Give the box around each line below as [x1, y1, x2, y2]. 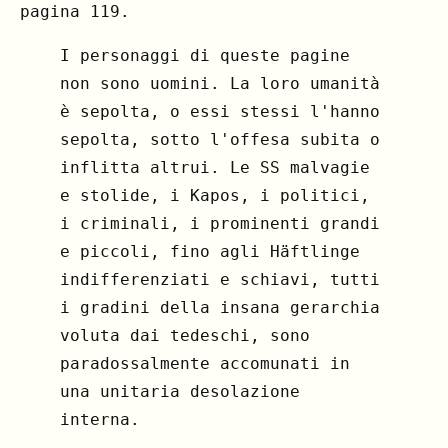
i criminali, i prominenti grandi [60, 213, 380, 233]
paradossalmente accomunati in [60, 353, 350, 373]
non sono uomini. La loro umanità [60, 73, 380, 93]
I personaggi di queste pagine [60, 45, 350, 65]
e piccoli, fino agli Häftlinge [60, 241, 360, 261]
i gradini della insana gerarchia [60, 297, 380, 317]
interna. [60, 409, 140, 429]
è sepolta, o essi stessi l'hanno [60, 101, 380, 121]
